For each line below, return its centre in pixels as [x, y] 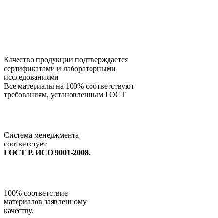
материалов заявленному [45, 202]
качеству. [18, 211]
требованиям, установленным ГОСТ [65, 95]
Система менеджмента [41, 135]
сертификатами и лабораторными [60, 69]
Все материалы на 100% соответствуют [69, 86]
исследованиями [31, 77]
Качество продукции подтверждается [66, 60]
